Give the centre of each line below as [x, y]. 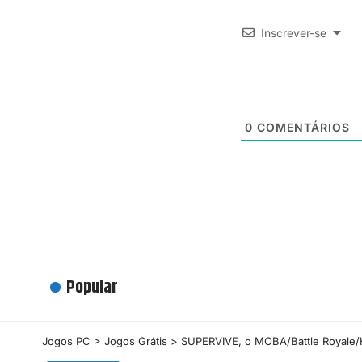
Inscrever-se [294, 33]
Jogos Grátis [136, 341]
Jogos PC [66, 341]
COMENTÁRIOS [301, 128]
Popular [93, 288]
